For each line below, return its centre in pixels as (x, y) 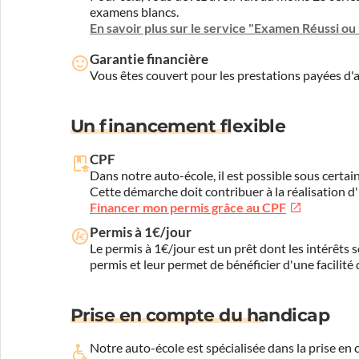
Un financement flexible (178, 126)
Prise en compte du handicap (200, 315)
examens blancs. (134, 12)
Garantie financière (149, 58)
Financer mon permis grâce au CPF (188, 207)
